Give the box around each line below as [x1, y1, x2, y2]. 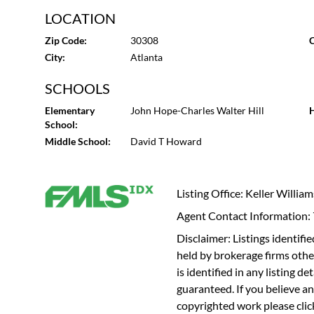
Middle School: [45, 135, 111, 147]
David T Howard [130, 135, 202, 147]
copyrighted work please [177, 299, 297, 312]
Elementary [45, 104, 95, 116]
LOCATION [45, 10, 116, 27]
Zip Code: [45, 34, 87, 46]
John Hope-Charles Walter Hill [130, 104, 264, 116]
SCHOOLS [45, 80, 110, 97]
